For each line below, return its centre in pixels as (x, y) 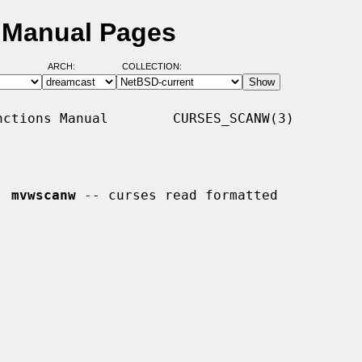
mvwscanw (44, 195)
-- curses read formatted (177, 195)
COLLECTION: (152, 67)
